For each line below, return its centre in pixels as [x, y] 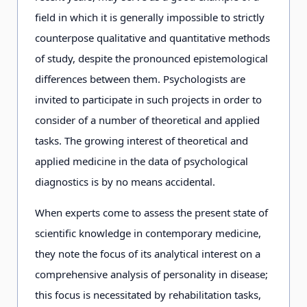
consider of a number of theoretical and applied [147, 120]
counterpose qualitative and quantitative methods [152, 38]
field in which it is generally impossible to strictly [150, 17]
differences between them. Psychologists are [140, 79]
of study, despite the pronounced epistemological [151, 58]
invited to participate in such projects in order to [148, 99]
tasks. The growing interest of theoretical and [142, 140]
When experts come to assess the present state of [151, 212]
